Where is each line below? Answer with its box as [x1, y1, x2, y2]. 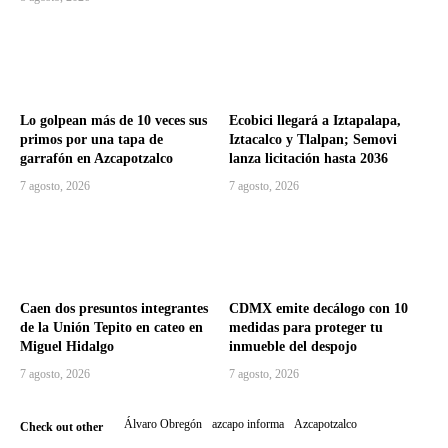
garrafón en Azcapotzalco [20, 150, 173, 166]
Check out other [20, 420, 103, 435]
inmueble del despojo [229, 339, 357, 355]
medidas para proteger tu [229, 320, 383, 336]
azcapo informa [212, 417, 285, 432]
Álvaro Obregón [124, 417, 203, 432]
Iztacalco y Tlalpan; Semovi [229, 131, 397, 147]
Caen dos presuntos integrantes [20, 301, 208, 317]
